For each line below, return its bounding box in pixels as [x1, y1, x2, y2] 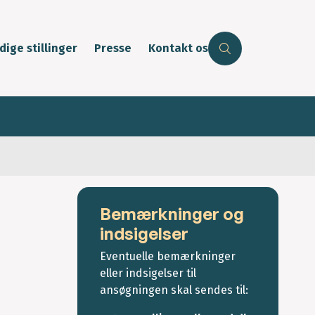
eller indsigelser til [100, 266, 196, 281]
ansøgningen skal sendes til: [100, 283, 248, 297]
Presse [94, 41, 131, 56]
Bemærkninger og [100, 203, 244, 225]
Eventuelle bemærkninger [100, 250, 236, 264]
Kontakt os [148, 41, 208, 56]
